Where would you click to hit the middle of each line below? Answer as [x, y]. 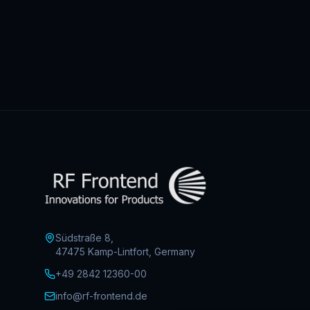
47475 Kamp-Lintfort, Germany [125, 252]
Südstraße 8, [84, 238]
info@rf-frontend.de [101, 296]
